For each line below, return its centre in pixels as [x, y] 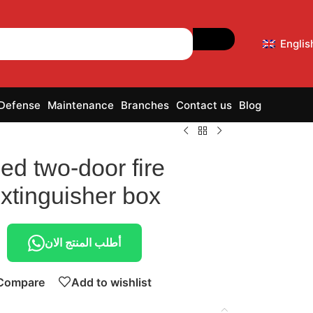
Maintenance [81, 105]
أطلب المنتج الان [82, 242]
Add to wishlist [111, 282]
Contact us [204, 105]
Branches [145, 105]
